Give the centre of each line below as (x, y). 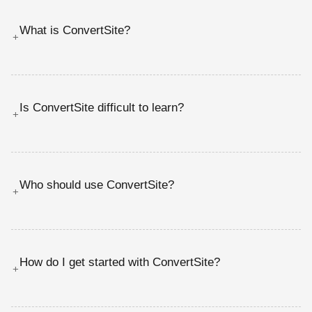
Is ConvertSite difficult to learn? (102, 107)
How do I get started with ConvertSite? (120, 262)
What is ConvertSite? (75, 30)
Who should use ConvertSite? (97, 185)
